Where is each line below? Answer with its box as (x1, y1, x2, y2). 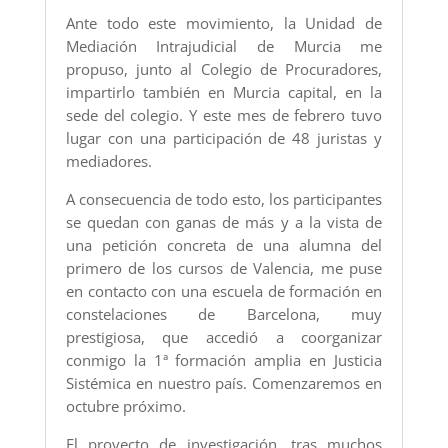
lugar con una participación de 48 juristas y (65, 128, 383, 149)
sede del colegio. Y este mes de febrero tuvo (65, 105, 383, 126)
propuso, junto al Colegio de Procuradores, (65, 59, 383, 80)
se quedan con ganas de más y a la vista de (65, 212, 383, 233)
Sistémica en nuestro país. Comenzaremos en (65, 373, 383, 394)
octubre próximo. (65, 396, 186, 417)
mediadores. (65, 151, 152, 172)
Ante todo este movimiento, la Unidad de (65, 13, 383, 34)
